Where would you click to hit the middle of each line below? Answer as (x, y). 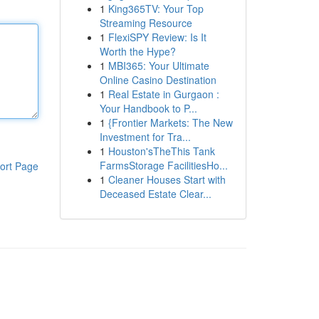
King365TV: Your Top (156, 9)
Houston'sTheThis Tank (161, 151)
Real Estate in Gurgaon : (163, 94)
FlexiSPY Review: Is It (157, 37)
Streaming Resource (146, 23)
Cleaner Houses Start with (167, 179)
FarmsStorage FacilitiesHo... (163, 165)
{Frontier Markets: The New (170, 122)
